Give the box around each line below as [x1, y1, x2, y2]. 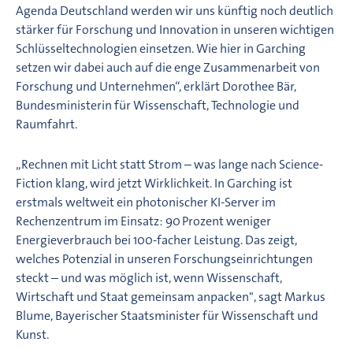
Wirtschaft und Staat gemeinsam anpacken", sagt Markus [16, 288, 325, 305]
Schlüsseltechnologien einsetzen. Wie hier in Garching [16, 39, 306, 57]
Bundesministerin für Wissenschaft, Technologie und [16, 96, 299, 113]
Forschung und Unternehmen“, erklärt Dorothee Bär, [16, 77, 296, 95]
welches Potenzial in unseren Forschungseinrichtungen [16, 250, 313, 267]
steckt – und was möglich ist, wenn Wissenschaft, [16, 269, 282, 286]
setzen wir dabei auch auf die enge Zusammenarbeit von [16, 58, 320, 76]
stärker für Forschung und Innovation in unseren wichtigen [16, 20, 334, 38]
